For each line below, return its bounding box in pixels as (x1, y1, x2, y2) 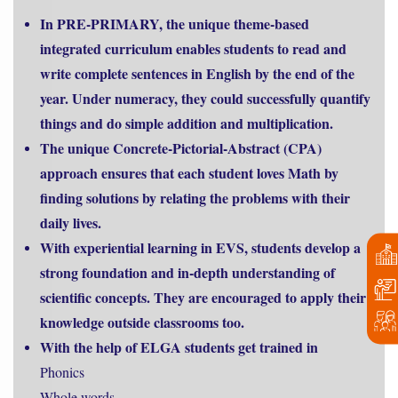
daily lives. (40, 212, 101, 234)
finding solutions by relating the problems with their (40, 187, 350, 209)
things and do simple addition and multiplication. (40, 113, 333, 134)
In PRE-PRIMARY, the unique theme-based (40, 13, 309, 35)
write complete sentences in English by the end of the (40, 63, 354, 84)
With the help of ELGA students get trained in (40, 337, 318, 358)
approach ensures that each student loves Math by (40, 163, 338, 184)
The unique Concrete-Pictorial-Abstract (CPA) (40, 138, 322, 159)
